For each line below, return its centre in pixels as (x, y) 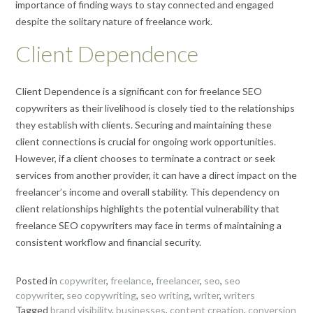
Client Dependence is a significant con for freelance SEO (139, 92)
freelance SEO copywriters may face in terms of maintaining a (148, 226)
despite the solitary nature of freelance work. (114, 22)
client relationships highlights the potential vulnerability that (147, 209)
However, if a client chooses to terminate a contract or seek (145, 159)
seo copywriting (101, 296)
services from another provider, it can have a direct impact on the (156, 175)
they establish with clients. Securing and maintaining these (144, 125)
